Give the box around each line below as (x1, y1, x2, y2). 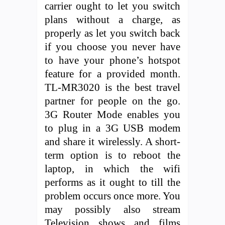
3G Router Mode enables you (45, 108, 180, 120)
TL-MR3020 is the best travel (45, 81, 180, 93)
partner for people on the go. (45, 94, 180, 106)
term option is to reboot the (45, 149, 180, 161)
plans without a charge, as (45, 13, 180, 25)
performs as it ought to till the (45, 176, 180, 188)
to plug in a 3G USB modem (45, 122, 180, 134)
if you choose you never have (45, 40, 180, 52)
